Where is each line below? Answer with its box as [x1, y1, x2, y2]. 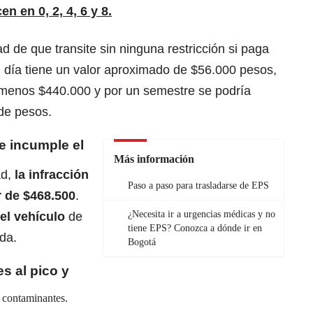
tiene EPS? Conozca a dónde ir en [128, 223, 262, 234]
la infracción [15, 168, 89, 182]
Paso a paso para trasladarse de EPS [128, 180, 269, 191]
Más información [114, 153, 194, 166]
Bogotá [128, 237, 156, 248]
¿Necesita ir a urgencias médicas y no [128, 209, 275, 220]
